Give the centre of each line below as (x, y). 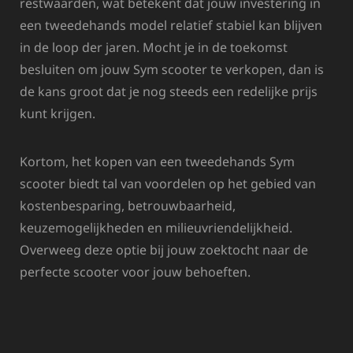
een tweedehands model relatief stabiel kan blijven (171, 25)
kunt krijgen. (58, 113)
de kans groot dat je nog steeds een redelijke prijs (169, 91)
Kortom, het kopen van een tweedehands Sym (157, 161)
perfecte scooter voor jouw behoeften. (135, 271)
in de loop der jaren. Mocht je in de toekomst (154, 47)
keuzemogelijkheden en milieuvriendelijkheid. (156, 227)
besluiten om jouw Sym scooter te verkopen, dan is (172, 69)
